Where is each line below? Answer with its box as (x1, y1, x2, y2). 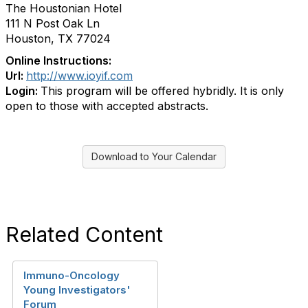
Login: (5, 84, 41, 98)
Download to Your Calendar (91, 151, 217, 162)
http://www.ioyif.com (26, 69, 133, 82)
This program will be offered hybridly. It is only (41, 84, 284, 98)
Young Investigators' (23, 283, 131, 296)
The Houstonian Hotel (5, 1, 122, 15)
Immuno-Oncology (23, 269, 120, 282)
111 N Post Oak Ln (5, 16, 100, 30)
